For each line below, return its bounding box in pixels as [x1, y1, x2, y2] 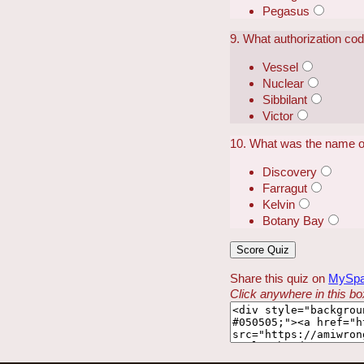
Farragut [262, 181, 308, 196]
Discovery [262, 165, 318, 180]
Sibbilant [262, 92, 308, 106]
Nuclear [262, 76, 305, 90]
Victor [262, 108, 294, 123]
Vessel [262, 59, 299, 74]
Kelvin [262, 197, 296, 212]
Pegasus [262, 3, 310, 18]
